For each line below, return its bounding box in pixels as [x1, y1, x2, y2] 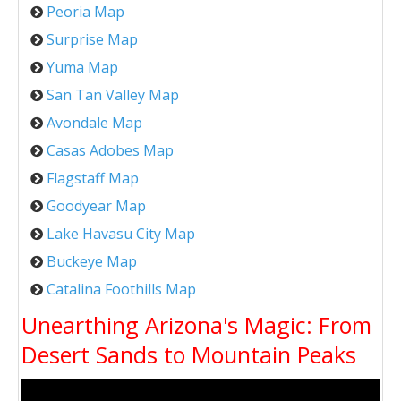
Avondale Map [47, 113, 142, 133]
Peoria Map [47, 2, 124, 22]
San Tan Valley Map [47, 85, 179, 106]
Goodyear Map [47, 196, 146, 217]
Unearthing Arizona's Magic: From [21, 310, 371, 341]
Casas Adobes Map [47, 141, 174, 161]
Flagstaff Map [47, 168, 139, 189]
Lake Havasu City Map [47, 224, 195, 244]
